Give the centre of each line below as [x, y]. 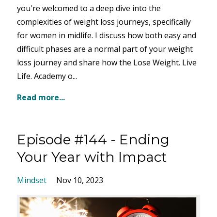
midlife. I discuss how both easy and [131, 35]
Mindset [32, 180]
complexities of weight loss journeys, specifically [104, 22]
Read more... [41, 97]
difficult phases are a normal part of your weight [105, 49]
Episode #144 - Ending [93, 139]
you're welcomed [47, 8]
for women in [41, 35]
